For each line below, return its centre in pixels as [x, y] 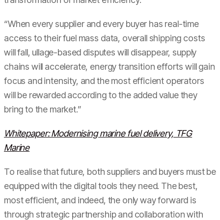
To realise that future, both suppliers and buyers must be [110, 172]
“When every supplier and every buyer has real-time [101, 24]
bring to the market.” [43, 109]
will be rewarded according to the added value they [101, 95]
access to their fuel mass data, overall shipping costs [105, 38]
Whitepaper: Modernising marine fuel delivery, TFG [98, 133]
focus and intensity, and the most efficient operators [104, 81]
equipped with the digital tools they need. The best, [101, 186]
